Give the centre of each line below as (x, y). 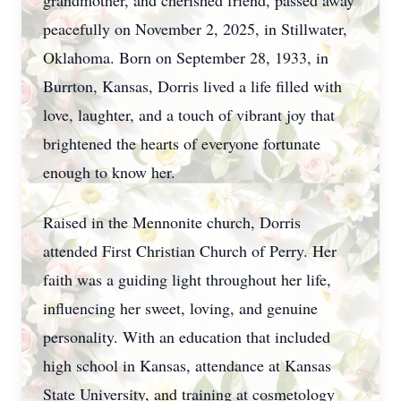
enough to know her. (109, 172)
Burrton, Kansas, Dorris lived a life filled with (192, 86)
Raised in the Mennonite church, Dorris (172, 222)
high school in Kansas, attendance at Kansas (187, 365)
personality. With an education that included (187, 337)
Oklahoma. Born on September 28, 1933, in (186, 57)
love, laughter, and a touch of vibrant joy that (189, 115)
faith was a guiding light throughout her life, (187, 279)
